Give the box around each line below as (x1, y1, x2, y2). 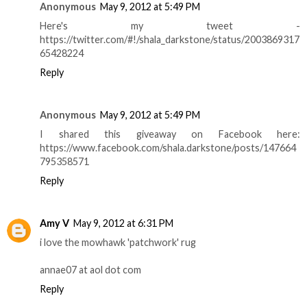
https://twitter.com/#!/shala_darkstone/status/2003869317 (40, 33, 299, 45)
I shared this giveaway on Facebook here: (40, 127, 300, 140)
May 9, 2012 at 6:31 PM (73, 217, 173, 229)
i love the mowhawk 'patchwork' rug (40, 236, 196, 248)
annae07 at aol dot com (40, 263, 141, 275)
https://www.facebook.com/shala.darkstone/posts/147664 (40, 141, 296, 153)
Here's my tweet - (40, 19, 300, 32)
